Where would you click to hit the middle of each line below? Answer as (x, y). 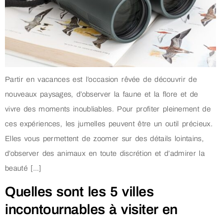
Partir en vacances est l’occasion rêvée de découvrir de (101, 80)
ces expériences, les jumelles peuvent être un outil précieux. (109, 124)
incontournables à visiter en (91, 209)
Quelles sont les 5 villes (79, 191)
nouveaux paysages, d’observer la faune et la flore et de (102, 94)
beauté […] (23, 168)
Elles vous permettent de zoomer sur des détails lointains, (104, 139)
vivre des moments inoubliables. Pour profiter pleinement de (108, 109)
